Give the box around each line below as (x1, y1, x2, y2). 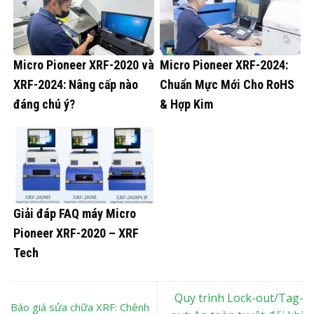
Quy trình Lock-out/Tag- (175, 290, 303, 306)
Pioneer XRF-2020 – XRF (13, 226, 139, 241)
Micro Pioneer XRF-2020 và (13, 57, 154, 72)
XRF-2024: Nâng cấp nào (13, 76, 138, 92)
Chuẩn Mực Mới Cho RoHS (160, 76, 294, 92)
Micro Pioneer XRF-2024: (160, 57, 288, 72)
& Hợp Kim (160, 96, 213, 111)
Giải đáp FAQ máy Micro (13, 206, 136, 221)
